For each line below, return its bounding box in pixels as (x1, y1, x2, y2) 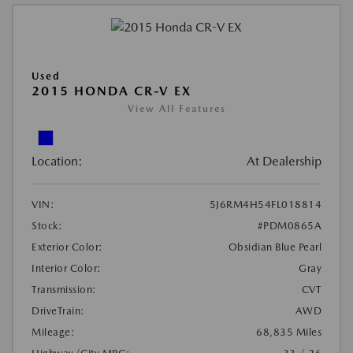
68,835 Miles (256, 326, 321, 339)
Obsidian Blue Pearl (228, 241, 321, 254)
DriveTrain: (32, 305, 85, 318)
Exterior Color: (32, 241, 103, 254)
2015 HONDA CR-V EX (32, 84, 191, 99)
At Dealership (247, 154, 321, 169)
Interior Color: (32, 262, 102, 275)
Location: (32, 154, 83, 169)
